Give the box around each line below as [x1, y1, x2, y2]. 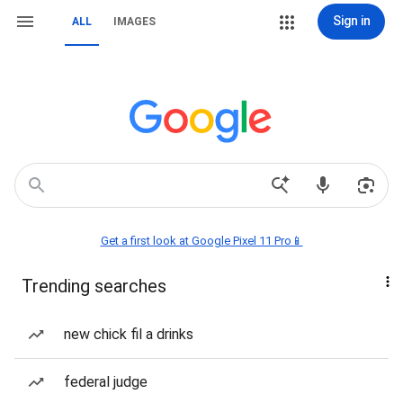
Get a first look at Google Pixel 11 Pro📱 [100, 234, 303, 247]
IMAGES [113, 15, 156, 28]
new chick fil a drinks [64, 326, 193, 343]
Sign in [332, 13, 371, 28]
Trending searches [22, 275, 166, 297]
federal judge [64, 373, 148, 390]
